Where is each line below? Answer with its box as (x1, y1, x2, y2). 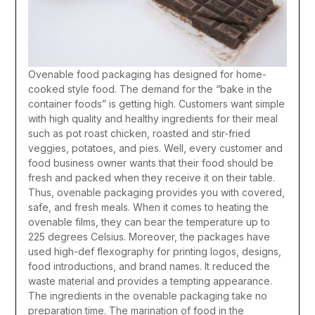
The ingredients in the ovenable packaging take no (27, 289, 267, 302)
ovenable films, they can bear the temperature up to (27, 215, 270, 228)
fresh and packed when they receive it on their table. (27, 171, 275, 184)
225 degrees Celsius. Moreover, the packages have (27, 230, 270, 243)
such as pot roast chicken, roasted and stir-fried (27, 127, 250, 139)
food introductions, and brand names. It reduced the (27, 259, 270, 272)
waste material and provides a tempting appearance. (27, 274, 272, 287)
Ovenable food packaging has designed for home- (27, 67, 266, 80)
